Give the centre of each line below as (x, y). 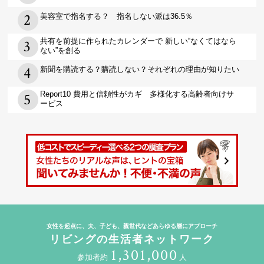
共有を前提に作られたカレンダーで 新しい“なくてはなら (138, 41)
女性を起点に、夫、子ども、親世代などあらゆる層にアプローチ (132, 226)
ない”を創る (61, 51)
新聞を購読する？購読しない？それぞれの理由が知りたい (140, 70)
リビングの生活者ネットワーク (132, 239)
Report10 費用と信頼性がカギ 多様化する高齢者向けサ (137, 94)
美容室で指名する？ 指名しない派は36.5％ (117, 16)
